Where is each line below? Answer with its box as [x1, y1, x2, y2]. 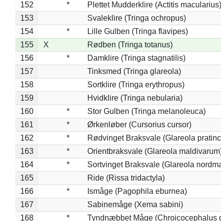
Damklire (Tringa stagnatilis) [87, 53, 185, 62]
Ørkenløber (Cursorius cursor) [87, 120, 191, 129]
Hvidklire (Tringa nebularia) [87, 93, 183, 102]
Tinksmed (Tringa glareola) [87, 67, 181, 75]
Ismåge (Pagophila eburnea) [87, 186, 187, 195]
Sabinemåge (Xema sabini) [87, 200, 183, 209]
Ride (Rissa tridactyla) [87, 173, 165, 182]
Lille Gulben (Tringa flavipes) [87, 27, 188, 36]
